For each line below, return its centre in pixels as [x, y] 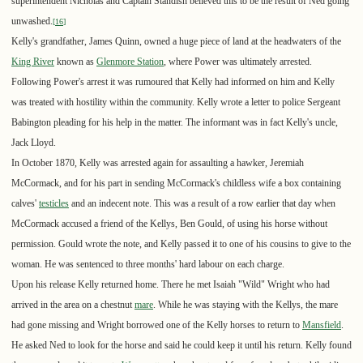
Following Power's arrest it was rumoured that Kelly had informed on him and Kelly [173, 82]
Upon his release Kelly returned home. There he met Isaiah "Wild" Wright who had [171, 285]
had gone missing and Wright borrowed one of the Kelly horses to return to [157, 325]
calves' [25, 204]
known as [75, 62]
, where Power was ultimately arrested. [238, 62]
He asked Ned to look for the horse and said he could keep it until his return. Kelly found [181, 346]
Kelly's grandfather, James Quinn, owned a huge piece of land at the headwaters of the [176, 42]
